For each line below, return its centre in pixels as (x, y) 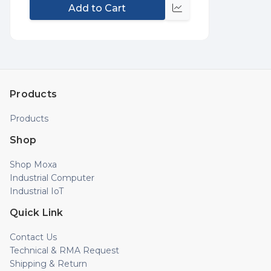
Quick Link (37, 213)
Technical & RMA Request (64, 251)
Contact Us (33, 237)
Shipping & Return (48, 264)
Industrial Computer (52, 178)
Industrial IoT (37, 191)
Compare (199, 15)
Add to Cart (97, 8)
